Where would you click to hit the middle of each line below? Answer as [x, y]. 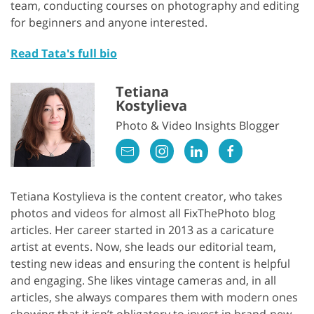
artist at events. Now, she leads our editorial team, [143, 247]
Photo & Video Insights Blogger [198, 125]
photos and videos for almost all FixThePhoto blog [143, 213]
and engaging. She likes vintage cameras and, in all [143, 281]
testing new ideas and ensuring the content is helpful [150, 264]
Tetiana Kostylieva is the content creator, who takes [146, 197]
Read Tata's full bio [64, 54]
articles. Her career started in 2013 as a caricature [142, 230]
